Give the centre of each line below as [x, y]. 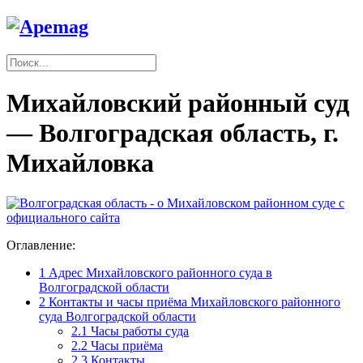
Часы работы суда [138, 331]
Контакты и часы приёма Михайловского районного [193, 301]
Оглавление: [41, 245]
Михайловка [80, 163]
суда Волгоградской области [117, 316]
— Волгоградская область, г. [173, 133]
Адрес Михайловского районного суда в [159, 272]
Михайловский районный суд [178, 103]
